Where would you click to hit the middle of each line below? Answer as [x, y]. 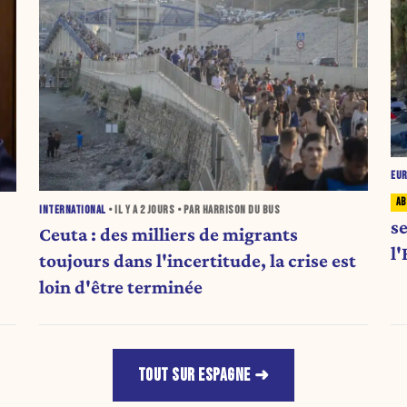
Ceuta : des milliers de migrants [169, 235]
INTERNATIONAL [73, 211]
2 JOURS [157, 211]
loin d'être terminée [121, 288]
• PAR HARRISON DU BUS [228, 211]
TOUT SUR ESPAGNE [194, 375]
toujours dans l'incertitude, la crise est [198, 261]
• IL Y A [123, 211]
